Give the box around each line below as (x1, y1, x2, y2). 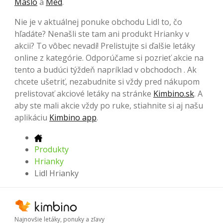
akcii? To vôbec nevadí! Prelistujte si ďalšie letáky (14, 40, 195, 51)
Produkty (34, 143, 69, 155)
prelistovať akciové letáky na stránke (14, 88, 153, 99)
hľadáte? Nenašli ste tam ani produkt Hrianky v (14, 28, 189, 39)
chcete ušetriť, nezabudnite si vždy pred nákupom (14, 76, 200, 87)
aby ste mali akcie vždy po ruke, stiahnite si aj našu (14, 100, 203, 111)
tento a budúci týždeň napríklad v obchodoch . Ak (14, 64, 197, 75)
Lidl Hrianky (34, 167, 79, 179)
